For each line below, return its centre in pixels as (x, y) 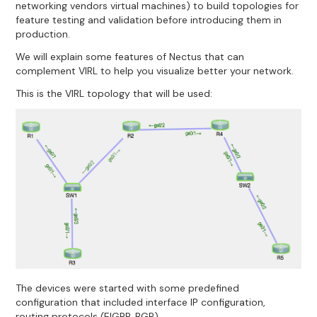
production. (43, 34)
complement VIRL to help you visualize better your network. (155, 70)
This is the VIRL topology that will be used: (114, 93)
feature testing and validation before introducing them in (149, 19)
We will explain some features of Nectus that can (130, 56)
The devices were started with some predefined (128, 288)
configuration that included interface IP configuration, (141, 302)
